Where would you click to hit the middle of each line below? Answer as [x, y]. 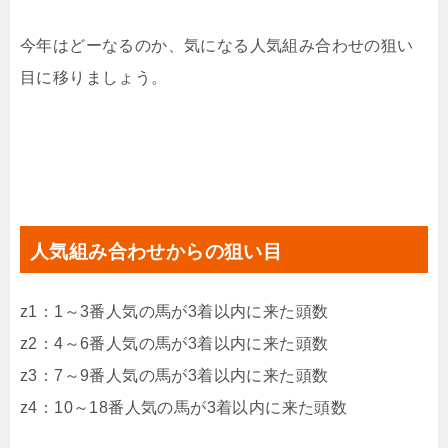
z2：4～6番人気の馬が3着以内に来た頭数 [174, 343]
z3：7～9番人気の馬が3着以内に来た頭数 [174, 375]
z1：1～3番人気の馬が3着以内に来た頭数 [174, 311]
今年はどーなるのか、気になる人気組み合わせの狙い [217, 45]
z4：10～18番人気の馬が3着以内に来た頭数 [184, 407]
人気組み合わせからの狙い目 [156, 251]
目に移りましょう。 [94, 77]
